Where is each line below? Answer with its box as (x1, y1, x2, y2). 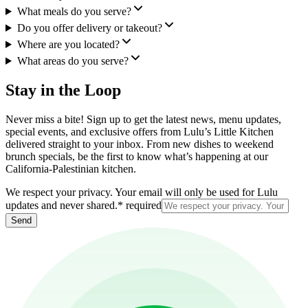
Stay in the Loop (5, 80, 121, 99)
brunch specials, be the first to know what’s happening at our (5, 150, 268, 162)
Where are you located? (16, 38, 120, 50)
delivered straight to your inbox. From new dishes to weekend (5, 137, 274, 150)
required (123, 199, 162, 211)
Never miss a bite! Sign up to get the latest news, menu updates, (5, 113, 281, 125)
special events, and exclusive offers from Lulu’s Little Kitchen (5, 125, 274, 137)
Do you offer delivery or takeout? (16, 21, 162, 34)
